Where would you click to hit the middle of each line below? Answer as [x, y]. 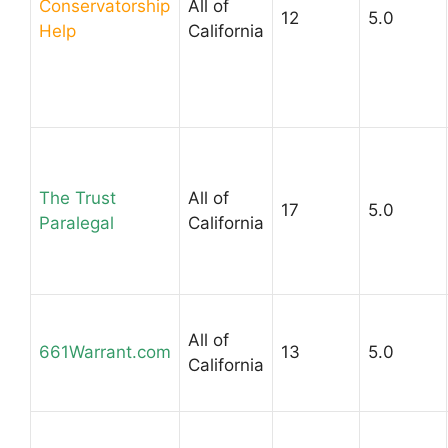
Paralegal [76, 222]
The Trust [77, 197]
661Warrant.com [105, 351]
